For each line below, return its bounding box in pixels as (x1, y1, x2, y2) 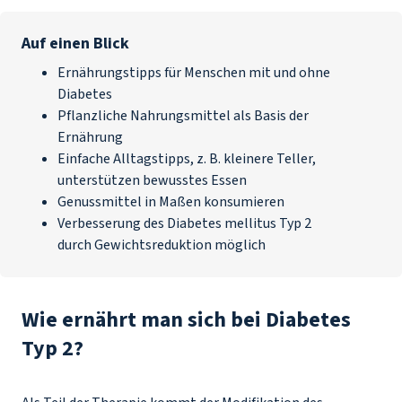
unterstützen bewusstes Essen (57, 170, 247, 190)
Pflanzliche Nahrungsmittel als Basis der (57, 106, 309, 126)
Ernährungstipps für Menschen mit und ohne (57, 63, 330, 83)
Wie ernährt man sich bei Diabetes (22, 304, 351, 336)
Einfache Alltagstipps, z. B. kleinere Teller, (57, 149, 316, 169)
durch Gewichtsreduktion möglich (57, 235, 266, 255)
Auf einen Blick (22, 32, 129, 55)
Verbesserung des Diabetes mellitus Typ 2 (57, 214, 311, 233)
